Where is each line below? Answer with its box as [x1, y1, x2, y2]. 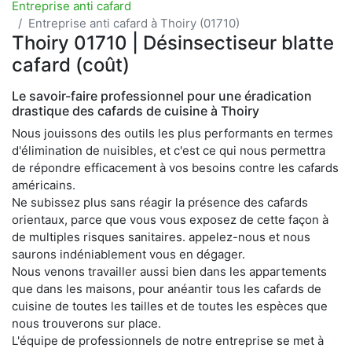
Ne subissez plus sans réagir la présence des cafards [12, 194, 308, 210]
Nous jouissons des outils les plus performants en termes [12, 125, 333, 141]
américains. [12, 177, 75, 192]
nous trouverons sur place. [12, 315, 161, 331]
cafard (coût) [12, 53, 130, 76]
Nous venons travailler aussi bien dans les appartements [12, 263, 327, 279]
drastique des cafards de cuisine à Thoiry [12, 102, 259, 119]
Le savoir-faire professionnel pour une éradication [12, 87, 312, 104]
